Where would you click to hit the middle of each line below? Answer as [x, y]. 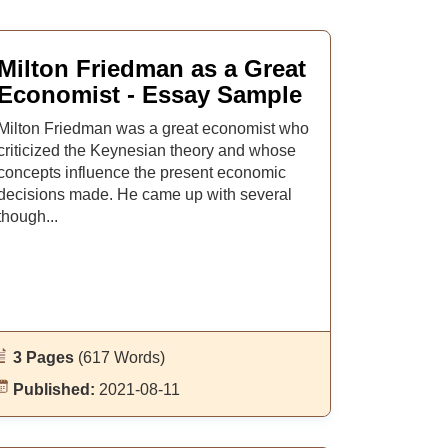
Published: [55, 389]
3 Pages [45, 357]
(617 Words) [121, 357]
